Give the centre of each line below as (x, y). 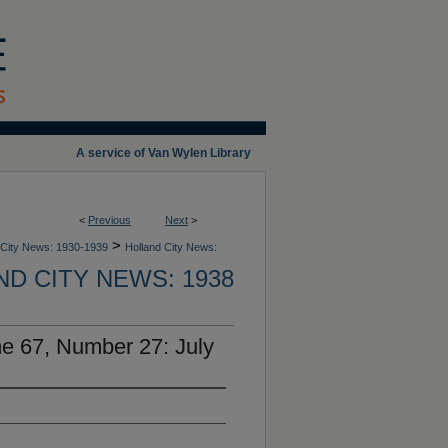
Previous (109, 220)
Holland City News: (171, 247)
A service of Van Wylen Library (163, 153)
